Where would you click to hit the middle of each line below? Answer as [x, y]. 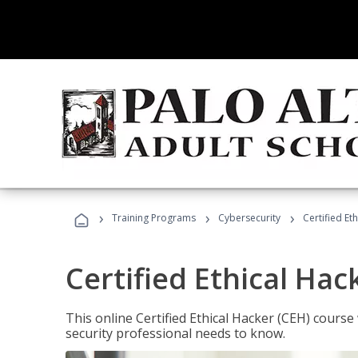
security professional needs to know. [175, 333]
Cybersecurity [249, 218]
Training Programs [154, 218]
